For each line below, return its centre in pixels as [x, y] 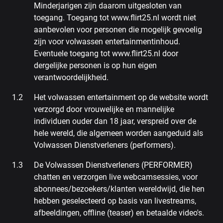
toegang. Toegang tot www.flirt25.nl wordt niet [115, 18]
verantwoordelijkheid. [71, 77]
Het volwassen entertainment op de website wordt [121, 97]
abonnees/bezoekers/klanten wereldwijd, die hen [119, 189]
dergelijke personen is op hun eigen [95, 65]
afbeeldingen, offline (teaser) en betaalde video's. [119, 213]
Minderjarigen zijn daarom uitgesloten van [108, 6]
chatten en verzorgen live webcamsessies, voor [116, 177]
